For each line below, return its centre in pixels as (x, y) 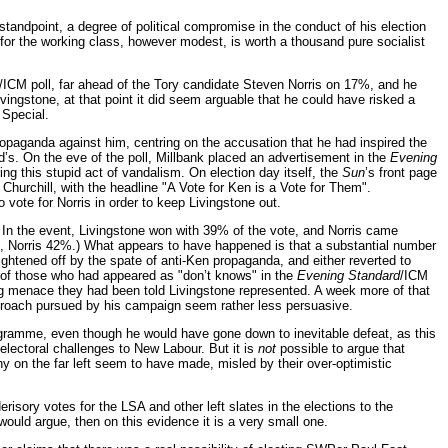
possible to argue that (340, 348)
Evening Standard (348, 275)
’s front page (401, 172)
